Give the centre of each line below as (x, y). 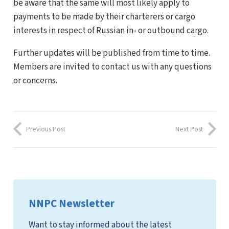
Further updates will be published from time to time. (111, 53)
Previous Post (46, 129)
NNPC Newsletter (71, 204)
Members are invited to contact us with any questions (112, 67)
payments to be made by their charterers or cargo (104, 17)
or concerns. (35, 81)
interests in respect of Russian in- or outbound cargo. (111, 30)
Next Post (189, 129)
